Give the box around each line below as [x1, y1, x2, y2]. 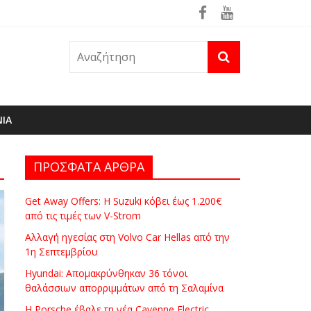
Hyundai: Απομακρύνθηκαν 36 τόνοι [25, 267, 187, 280]
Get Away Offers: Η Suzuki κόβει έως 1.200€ [25, 194, 221, 208]
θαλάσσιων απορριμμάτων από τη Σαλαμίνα [25, 281, 224, 294]
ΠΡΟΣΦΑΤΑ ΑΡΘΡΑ [33, 158, 144, 175]
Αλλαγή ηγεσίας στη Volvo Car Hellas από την [25, 230, 230, 244]
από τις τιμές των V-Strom [25, 209, 141, 222]
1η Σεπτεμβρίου [25, 245, 98, 258]
